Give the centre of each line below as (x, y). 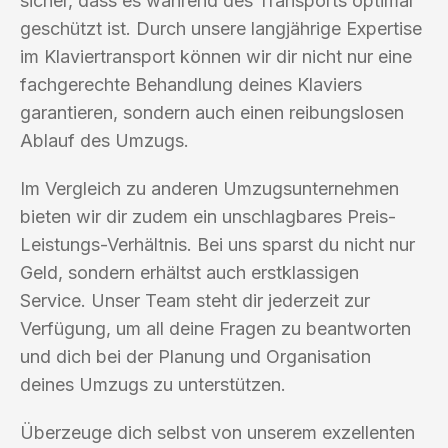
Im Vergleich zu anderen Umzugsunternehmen (209, 188)
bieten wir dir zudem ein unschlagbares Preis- (208, 216)
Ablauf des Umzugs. (104, 140)
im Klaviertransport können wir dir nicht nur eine (216, 56)
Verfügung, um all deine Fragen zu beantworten (215, 328)
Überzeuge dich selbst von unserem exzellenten (217, 432)
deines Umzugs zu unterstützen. (153, 384)
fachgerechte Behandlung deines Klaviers (191, 84)
